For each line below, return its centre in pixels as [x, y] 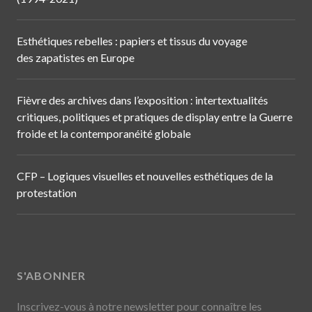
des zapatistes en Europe [76, 58]
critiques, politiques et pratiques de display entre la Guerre [155, 117]
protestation [47, 193]
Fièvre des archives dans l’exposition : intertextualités [142, 100]
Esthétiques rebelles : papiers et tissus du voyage [132, 41]
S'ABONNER [51, 276]
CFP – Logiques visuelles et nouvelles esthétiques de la [145, 176]
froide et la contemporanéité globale [104, 134]
